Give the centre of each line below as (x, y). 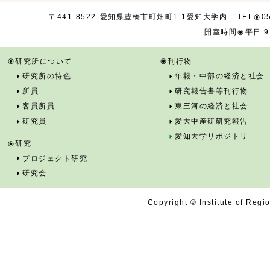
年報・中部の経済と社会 (220, 76)
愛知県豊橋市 (124, 17)
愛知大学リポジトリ (212, 136)
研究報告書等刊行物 (212, 91)
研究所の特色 (47, 76)
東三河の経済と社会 (212, 106)
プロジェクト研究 (55, 158)
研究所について (44, 61)
